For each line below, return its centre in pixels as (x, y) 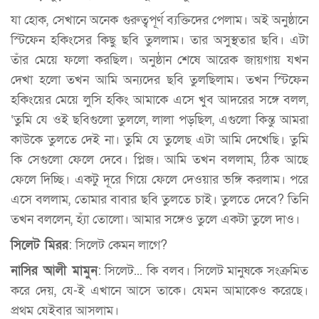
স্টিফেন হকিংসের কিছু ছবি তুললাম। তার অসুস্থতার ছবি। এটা (159, 41)
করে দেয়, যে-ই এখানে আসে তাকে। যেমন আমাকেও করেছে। (159, 291)
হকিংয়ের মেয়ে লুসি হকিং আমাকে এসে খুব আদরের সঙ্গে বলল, (159, 100)
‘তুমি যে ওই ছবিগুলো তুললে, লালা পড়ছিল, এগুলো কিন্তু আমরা (159, 120)
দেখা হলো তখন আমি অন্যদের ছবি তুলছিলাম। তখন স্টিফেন (159, 80)
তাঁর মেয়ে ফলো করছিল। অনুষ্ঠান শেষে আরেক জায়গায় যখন (159, 61)
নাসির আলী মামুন (54, 271)
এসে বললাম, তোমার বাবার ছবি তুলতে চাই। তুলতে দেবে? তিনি (159, 200)
